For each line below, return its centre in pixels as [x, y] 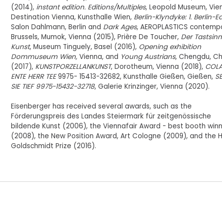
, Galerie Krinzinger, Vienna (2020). [152, 86]
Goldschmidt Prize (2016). [54, 146]
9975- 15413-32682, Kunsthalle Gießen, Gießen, [136, 77]
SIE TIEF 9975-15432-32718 [53, 86]
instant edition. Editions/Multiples [91, 7]
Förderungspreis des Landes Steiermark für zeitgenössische [111, 116]
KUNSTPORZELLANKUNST [73, 67]
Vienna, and [99, 57]
